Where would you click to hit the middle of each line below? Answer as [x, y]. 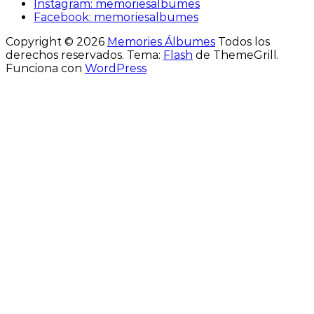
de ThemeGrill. [236, 55]
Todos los [243, 42]
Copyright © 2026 [56, 42]
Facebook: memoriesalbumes [116, 18]
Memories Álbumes [161, 42]
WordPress [116, 69]
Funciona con [45, 69]
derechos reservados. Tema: [84, 55]
